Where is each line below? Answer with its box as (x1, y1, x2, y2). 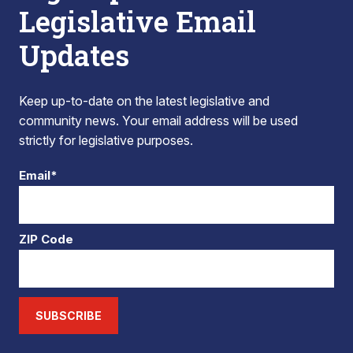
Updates (19, 36, 129, 74)
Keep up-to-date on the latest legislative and (19, 93, 269, 109)
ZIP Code (19, 232, 73, 247)
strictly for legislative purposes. (19, 132, 193, 148)
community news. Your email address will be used (19, 113, 298, 128)
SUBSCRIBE (35, 309, 102, 322)
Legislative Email (19, 2, 256, 40)
